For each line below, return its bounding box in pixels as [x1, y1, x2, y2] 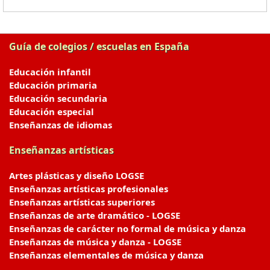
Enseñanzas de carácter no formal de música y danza [9, 222, 246, 234]
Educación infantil [9, 66, 91, 78]
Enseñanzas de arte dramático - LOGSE [9, 209, 180, 221]
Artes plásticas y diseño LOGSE [9, 169, 144, 181]
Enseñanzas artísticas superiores [9, 196, 155, 208]
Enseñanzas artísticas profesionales [9, 183, 168, 195]
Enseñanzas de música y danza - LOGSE [9, 236, 181, 248]
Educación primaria [9, 79, 97, 91]
